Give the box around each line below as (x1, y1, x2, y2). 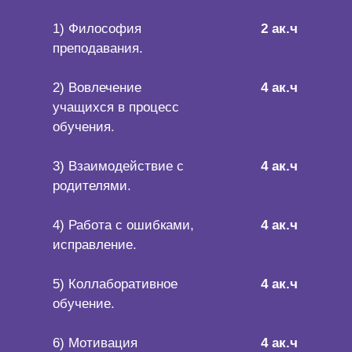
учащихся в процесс (53, 100, 179, 115)
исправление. (53, 237, 137, 253)
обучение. (53, 296, 115, 312)
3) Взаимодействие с (53, 159, 184, 174)
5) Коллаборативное (53, 277, 178, 292)
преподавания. (53, 41, 143, 57)
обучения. (53, 119, 115, 135)
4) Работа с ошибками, (53, 218, 194, 233)
